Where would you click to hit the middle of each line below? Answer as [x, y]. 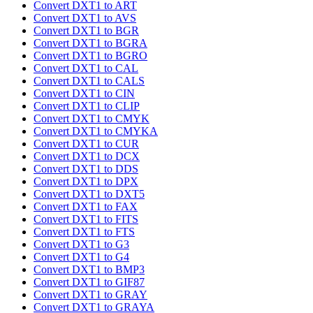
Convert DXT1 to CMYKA [96, 131]
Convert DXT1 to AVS [85, 18]
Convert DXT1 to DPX [86, 182]
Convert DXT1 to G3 [81, 245]
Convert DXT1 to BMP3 [89, 270]
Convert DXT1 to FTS [84, 232]
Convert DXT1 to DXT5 [89, 194]
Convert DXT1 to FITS [86, 219]
